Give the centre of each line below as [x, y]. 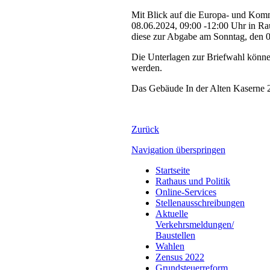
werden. [147, 67]
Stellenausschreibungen [200, 202]
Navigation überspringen [178, 149]
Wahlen [170, 246]
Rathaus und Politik [193, 181]
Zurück [145, 129]
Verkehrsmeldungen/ [195, 224]
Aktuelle [172, 213]
